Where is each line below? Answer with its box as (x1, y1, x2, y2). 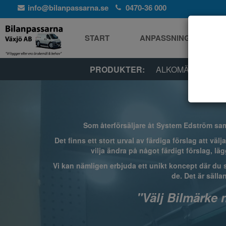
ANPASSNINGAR (140, 32, 202, 43)
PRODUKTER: (90, 64, 145, 75)
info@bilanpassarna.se (28, 2, 108, 13)
